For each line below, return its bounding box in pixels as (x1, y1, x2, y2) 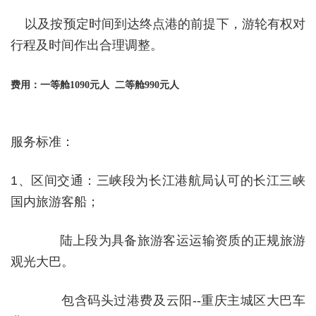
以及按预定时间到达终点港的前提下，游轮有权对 (25, 17, 306, 31)
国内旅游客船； (11, 195, 99, 209)
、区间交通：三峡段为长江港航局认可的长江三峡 (18, 174, 305, 188)
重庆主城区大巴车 (200, 293, 306, 308)
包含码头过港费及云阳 (61, 293, 193, 308)
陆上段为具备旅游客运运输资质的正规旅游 (59, 233, 306, 248)
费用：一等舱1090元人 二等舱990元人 (11, 80, 179, 90)
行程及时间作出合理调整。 (11, 38, 163, 52)
